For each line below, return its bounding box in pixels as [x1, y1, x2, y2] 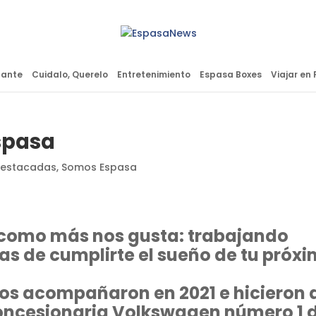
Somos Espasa [61, 160, 138, 174]
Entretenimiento [116, 68, 190, 80]
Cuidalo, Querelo [31, 68, 108, 80]
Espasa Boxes [199, 68, 262, 80]
